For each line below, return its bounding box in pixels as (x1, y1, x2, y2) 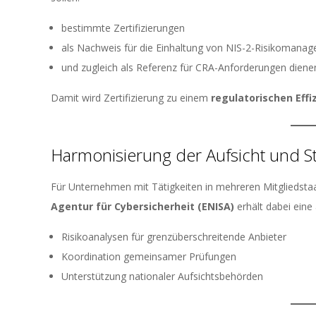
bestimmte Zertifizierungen (61, 21, 185, 35)
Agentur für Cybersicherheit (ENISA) (51, 200, 234, 213)
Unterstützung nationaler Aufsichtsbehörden (61, 269, 263, 283)
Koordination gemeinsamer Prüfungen (61, 250, 236, 263)
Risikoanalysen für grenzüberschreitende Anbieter (61, 230, 286, 243)
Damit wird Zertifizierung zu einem (51, 91, 211, 104)
